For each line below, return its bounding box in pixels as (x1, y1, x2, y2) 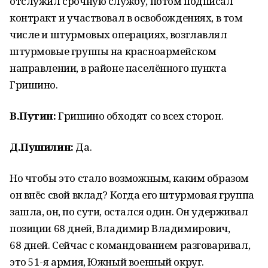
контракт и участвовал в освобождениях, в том (10, 11, 243, 25)
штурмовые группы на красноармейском (10, 44, 217, 58)
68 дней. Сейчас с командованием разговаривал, (10, 238, 251, 252)
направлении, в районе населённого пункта (10, 61, 227, 75)
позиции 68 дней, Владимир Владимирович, (10, 221, 230, 235)
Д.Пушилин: (10, 140, 74, 154)
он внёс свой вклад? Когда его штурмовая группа (10, 188, 254, 202)
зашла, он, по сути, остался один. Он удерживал (10, 205, 248, 218)
